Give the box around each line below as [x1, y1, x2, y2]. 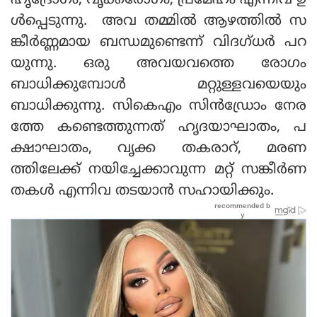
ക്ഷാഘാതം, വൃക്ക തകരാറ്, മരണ [11, 139, 306, 158]
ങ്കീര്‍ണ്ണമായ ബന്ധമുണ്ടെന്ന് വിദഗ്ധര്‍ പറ [11, 33, 306, 52]
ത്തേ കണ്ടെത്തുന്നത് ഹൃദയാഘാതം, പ [11, 118, 306, 137]
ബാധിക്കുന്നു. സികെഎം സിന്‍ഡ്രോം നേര [11, 97, 306, 115]
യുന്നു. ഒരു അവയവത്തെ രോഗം [11, 54, 306, 73]
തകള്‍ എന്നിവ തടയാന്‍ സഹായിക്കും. [11, 182, 274, 200]
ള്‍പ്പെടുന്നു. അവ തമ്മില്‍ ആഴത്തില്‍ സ [11, 12, 306, 30]
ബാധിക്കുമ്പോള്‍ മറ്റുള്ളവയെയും [11, 76, 306, 94]
